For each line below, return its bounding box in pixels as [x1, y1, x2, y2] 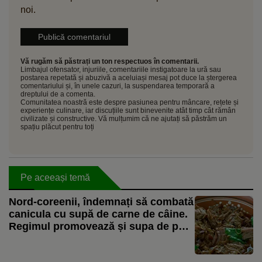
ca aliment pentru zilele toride [9, 232, 157, 244]
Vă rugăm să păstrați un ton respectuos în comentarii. [20, 57, 199, 65]
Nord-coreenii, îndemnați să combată [9, 195, 194, 208]
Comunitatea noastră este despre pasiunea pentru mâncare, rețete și [20, 98, 239, 106]
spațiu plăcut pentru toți [20, 122, 94, 131]
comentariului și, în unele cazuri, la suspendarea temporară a [20, 81, 215, 90]
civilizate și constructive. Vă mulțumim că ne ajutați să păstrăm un [20, 114, 227, 123]
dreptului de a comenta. [20, 89, 95, 98]
